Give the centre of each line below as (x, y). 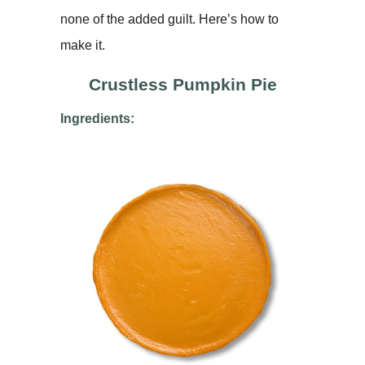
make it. (83, 45)
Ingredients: (97, 118)
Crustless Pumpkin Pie (182, 84)
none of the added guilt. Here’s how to (169, 19)
